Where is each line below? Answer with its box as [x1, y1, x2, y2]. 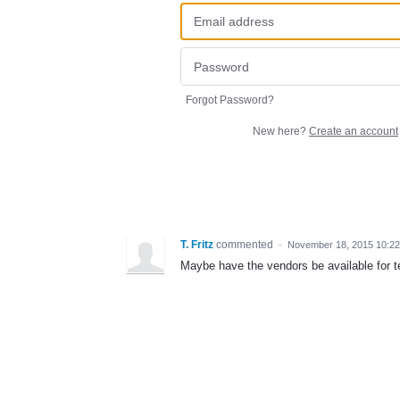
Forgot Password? [186, 93, 274, 106]
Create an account [309, 124, 398, 137]
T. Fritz [180, 237, 213, 251]
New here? [253, 124, 309, 137]
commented [216, 237, 276, 251]
